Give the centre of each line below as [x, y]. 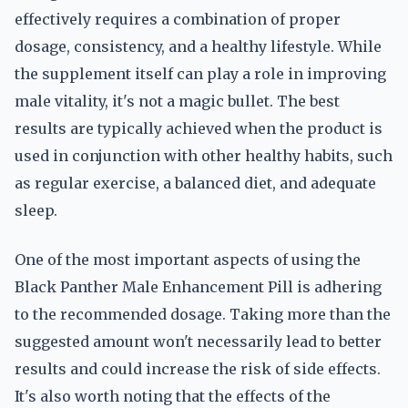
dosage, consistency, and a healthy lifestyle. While [198, 46]
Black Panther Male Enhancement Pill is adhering [198, 287]
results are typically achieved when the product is [199, 128]
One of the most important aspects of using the [188, 260]
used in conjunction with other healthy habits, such [204, 156]
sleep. [36, 210]
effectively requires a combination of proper [178, 19]
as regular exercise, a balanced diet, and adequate [195, 183]
